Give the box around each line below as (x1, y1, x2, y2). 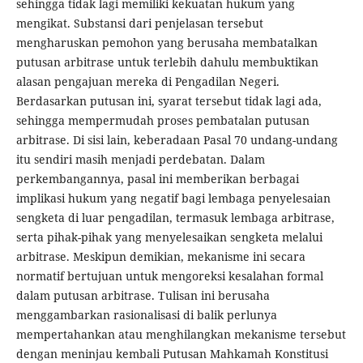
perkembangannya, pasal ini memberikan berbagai (15, 171, 299, 187)
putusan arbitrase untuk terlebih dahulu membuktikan (15, 54, 318, 70)
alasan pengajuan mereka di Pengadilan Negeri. (15, 74, 280, 90)
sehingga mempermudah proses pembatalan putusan (15, 113, 310, 129)
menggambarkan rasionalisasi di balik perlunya (15, 307, 277, 323)
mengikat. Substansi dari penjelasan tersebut (15, 15, 263, 32)
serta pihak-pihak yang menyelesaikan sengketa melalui (15, 229, 322, 246)
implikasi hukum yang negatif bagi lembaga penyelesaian (15, 190, 331, 207)
